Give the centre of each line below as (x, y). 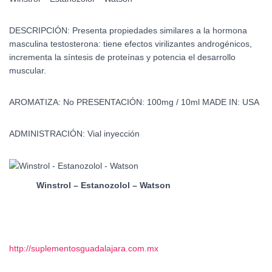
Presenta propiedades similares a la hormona (160, 30)
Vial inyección (114, 134)
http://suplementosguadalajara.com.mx (84, 249)
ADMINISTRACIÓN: (48, 134)
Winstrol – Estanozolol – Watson (103, 185)
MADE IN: (222, 102)
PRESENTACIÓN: (112, 102)
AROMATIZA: (36, 102)
